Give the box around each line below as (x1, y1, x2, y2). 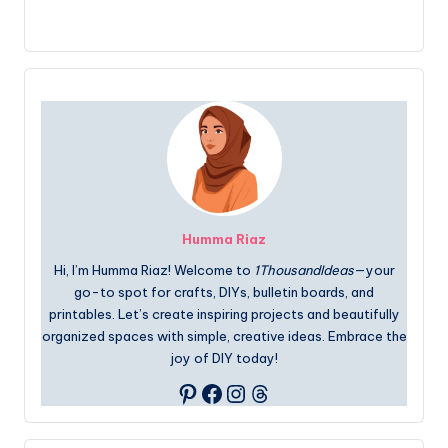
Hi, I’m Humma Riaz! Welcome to (53, 262, 254, 279)
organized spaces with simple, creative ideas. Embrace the (41, 328, 407, 345)
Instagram (223, 375, 342, 406)
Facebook (199, 375, 316, 406)
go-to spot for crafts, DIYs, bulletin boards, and (74, 284, 374, 301)
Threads (247, 375, 342, 406)
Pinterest (175, 378, 281, 409)
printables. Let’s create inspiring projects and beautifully (48, 306, 400, 323)
